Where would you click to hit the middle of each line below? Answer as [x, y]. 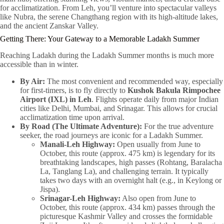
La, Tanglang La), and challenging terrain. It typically [124, 171]
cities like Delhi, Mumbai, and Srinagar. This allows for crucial [119, 108]
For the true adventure [178, 126]
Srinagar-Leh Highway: [80, 198]
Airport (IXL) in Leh [56, 99]
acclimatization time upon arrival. [72, 117]
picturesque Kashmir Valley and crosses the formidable [126, 216]
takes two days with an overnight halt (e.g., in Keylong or [131, 180]
